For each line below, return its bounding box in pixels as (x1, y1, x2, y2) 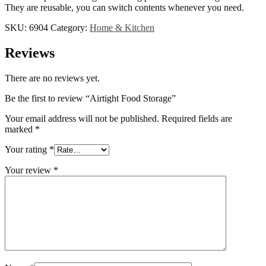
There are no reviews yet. (5, 72, 100, 83)
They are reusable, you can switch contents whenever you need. (5, 2, 244, 12)
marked (5, 123, 35, 134)
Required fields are (161, 113, 232, 123)
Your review (5, 164, 53, 175)
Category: (50, 22, 90, 33)
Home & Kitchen (90, 22, 154, 33)
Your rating (5, 144, 49, 154)
